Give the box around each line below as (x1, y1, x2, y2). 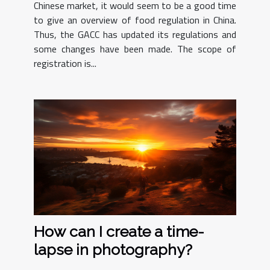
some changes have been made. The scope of (34, 42, 236, 57)
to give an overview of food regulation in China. (34, 13, 236, 28)
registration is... (34, 56, 96, 71)
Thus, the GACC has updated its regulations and (34, 27, 236, 42)
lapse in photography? (34, 240, 192, 259)
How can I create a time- (34, 222, 204, 241)
